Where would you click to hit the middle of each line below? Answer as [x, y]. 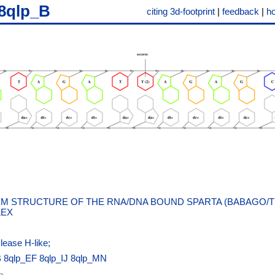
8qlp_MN [89, 258]
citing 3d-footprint [181, 11]
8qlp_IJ [54, 258]
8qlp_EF [20, 258]
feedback [241, 11]
